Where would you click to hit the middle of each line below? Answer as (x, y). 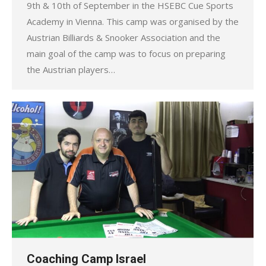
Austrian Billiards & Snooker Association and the (123, 38)
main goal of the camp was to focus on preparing (126, 54)
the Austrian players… (71, 70)
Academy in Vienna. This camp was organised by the (133, 22)
